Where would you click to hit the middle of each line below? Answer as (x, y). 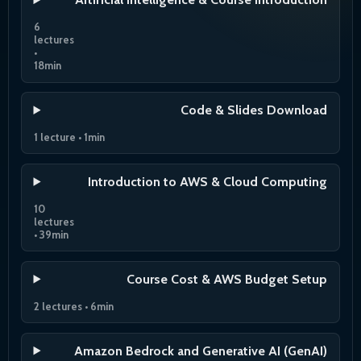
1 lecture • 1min (69, 137)
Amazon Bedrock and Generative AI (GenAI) (201, 351)
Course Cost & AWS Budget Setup (227, 279)
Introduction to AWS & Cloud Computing (208, 182)
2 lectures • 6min (73, 306)
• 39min (51, 235)
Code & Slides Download (254, 110)
